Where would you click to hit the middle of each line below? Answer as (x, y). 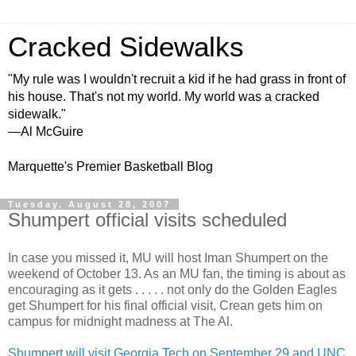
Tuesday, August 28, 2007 (89, 204)
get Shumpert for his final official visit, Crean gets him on (165, 305)
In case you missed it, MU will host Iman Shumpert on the (168, 257)
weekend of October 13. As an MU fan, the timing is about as (177, 273)
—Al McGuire (46, 132)
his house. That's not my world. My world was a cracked (164, 97)
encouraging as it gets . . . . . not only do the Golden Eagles (172, 289)
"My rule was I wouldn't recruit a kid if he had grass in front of (177, 79)
